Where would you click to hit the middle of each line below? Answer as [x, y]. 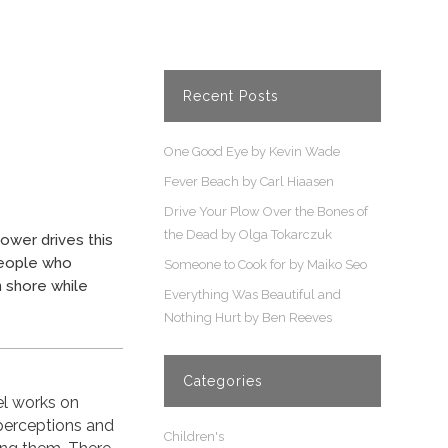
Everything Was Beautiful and [252, 294]
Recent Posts [230, 96]
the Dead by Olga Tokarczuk [247, 234]
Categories [222, 381]
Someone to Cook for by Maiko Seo [265, 264]
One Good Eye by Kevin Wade [251, 151]
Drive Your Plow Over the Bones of [265, 211]
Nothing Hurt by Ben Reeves [247, 317]
